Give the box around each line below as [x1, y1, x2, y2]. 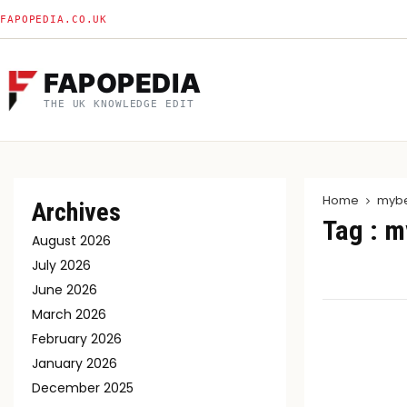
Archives [32, 197, 121, 227]
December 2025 [32, 379, 134, 397]
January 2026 [32, 354, 117, 372]
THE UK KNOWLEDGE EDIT [44, 97, 194, 110]
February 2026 [32, 330, 122, 348]
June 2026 [32, 281, 97, 299]
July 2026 [32, 256, 91, 274]
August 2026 [32, 232, 111, 250]
